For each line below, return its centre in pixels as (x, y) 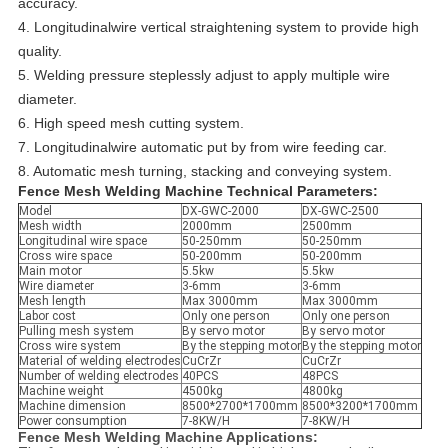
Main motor (50, 271)
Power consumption (72, 421)
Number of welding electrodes (98, 376)
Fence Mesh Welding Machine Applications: (167, 437)
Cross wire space (65, 256)
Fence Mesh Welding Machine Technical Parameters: (197, 191)
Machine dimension (72, 406)
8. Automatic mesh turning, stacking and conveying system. (204, 171)
